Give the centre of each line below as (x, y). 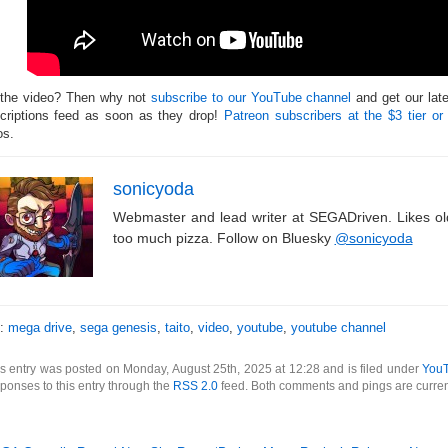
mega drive (39, 327)
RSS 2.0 (195, 385)
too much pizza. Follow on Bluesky (223, 238)
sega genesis (118, 327)
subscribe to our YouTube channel (251, 97)
